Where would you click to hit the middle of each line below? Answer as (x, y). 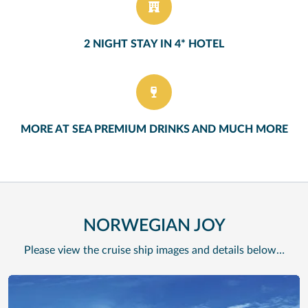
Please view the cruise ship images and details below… (154, 250)
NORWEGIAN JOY (154, 225)
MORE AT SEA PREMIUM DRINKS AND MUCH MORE (154, 129)
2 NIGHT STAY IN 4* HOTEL (154, 44)
